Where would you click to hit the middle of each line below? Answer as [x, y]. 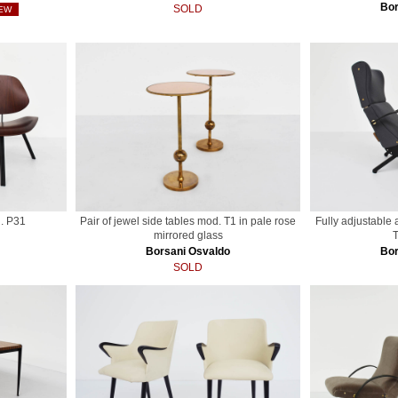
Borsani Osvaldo [188, 251]
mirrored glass [188, 235]
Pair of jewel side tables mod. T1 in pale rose [188, 221]
